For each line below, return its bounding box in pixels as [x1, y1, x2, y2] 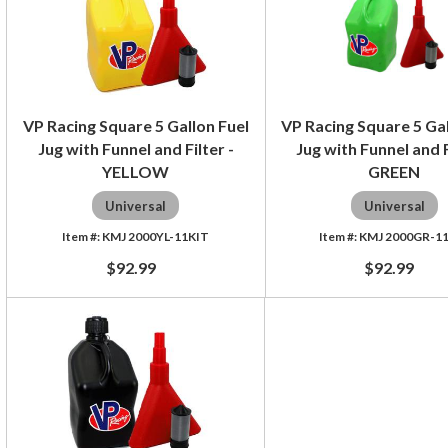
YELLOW [102, 161, 170, 181]
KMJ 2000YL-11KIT [102, 228, 210, 244]
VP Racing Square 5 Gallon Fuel [22, 115, 249, 135]
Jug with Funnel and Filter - [37, 138, 234, 158]
